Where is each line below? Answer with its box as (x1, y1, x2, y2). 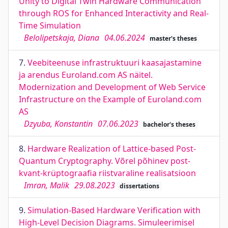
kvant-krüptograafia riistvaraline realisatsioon (19, 167, 196, 179)
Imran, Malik (24, 180, 69, 191)
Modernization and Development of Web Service (19, 81, 206, 93)
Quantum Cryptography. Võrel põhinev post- (19, 155, 190, 166)
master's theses (149, 34, 197, 43)
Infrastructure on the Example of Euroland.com (19, 94, 202, 105)
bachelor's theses (142, 120, 195, 129)
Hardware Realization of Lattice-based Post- (27, 143, 196, 154)
